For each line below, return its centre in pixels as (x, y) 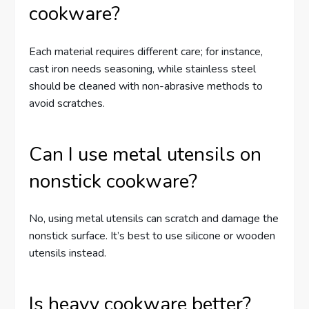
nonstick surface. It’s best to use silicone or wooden (152, 236)
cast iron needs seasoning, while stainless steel (143, 69)
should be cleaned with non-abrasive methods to (146, 86)
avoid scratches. (67, 103)
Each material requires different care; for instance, (146, 51)
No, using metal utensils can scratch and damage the (154, 219)
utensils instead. (68, 253)
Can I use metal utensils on (146, 154)
